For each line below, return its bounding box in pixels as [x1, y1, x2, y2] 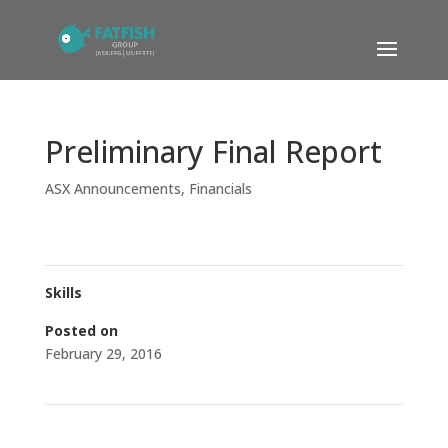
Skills [44, 283, 82, 302]
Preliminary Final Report [44, 131, 382, 172]
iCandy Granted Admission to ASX [58, 421, 280, 440]
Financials [188, 179, 252, 198]
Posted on [44, 321, 118, 340]
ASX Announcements [44, 179, 181, 198]
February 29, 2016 [44, 344, 162, 363]
